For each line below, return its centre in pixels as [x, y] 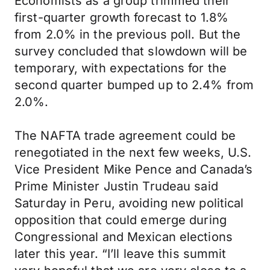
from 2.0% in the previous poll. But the [128, 34]
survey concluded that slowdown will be [131, 51]
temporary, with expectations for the [121, 68]
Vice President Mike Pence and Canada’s [134, 169]
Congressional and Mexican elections [124, 237]
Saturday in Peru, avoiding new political [129, 203]
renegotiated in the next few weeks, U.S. [133, 152]
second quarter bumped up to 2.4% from [134, 85]
